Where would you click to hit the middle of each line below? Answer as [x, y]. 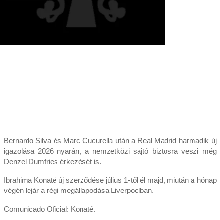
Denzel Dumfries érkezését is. [52, 161]
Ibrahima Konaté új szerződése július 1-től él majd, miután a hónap [110, 180]
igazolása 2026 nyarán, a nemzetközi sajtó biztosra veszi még [110, 151]
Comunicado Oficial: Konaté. [49, 209]
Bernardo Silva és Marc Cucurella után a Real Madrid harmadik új [110, 140]
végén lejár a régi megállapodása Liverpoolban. [79, 190]
